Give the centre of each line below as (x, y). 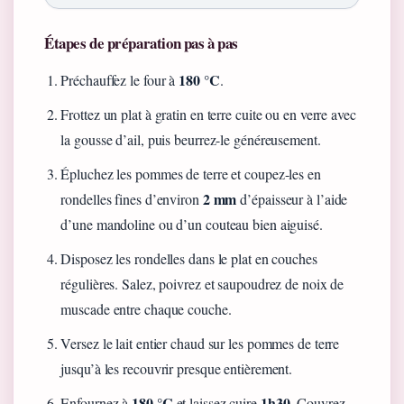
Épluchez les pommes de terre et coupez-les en (191, 174)
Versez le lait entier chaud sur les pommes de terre (200, 344)
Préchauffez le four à (120, 80)
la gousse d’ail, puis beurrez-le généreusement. (191, 140)
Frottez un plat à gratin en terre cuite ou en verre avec (208, 115)
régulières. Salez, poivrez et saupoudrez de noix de (202, 284)
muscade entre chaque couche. (146, 309)
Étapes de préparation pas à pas (141, 43)
